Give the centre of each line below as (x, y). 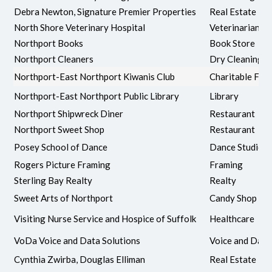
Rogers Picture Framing (63, 164)
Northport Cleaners (54, 59)
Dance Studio (237, 147)
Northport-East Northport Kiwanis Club (95, 76)
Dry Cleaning (236, 59)
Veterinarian (235, 27)
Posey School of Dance (61, 147)
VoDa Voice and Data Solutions (77, 240)
